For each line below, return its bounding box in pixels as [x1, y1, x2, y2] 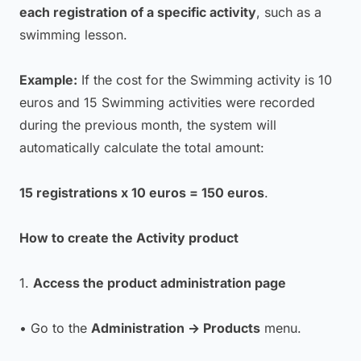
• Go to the [19, 320, 91, 336]
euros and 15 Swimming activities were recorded [19, 94, 315, 110]
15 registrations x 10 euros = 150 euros [19, 185, 264, 201]
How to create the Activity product [19, 230, 239, 246]
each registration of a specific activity [19, 4, 256, 20]
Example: [19, 72, 77, 88]
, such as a [256, 4, 322, 20]
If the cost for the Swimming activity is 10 [77, 72, 332, 88]
